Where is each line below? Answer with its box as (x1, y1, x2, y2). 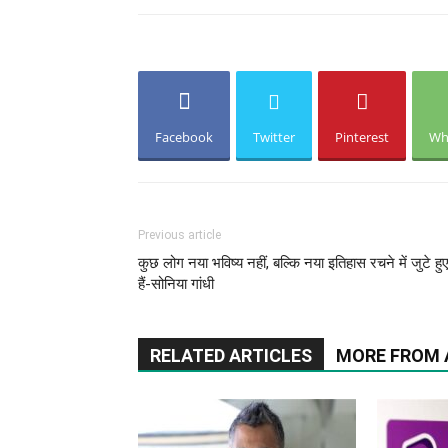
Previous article (138, 228, 221, 242)
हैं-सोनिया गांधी (138, 275, 214, 293)
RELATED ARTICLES (150, 345, 312, 366)
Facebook (155, 128, 213, 146)
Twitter (253, 128, 295, 146)
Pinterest (335, 128, 389, 146)
